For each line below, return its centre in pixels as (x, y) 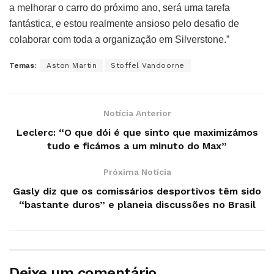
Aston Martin (72, 65)
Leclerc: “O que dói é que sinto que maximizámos (137, 132)
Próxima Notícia (137, 172)
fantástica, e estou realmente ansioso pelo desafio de (124, 23)
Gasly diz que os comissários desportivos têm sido (137, 191)
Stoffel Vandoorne (148, 65)
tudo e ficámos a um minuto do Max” (137, 146)
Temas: (23, 65)
